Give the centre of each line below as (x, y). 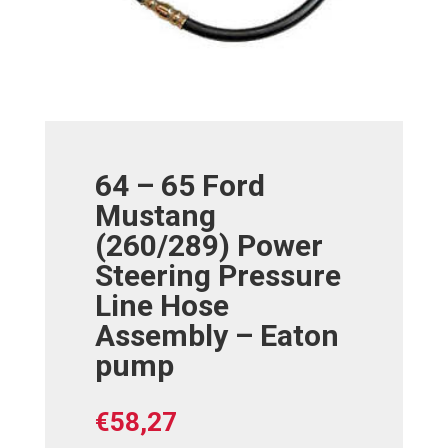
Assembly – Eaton (216, 336)
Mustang (155, 216)
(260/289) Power (208, 246)
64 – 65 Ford (179, 186)
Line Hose (161, 306)
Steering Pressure (217, 276)
